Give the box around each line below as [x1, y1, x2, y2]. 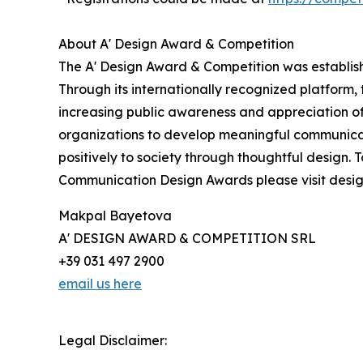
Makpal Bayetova [58, 207, 172, 224]
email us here [58, 275, 142, 293]
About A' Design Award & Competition [58, 36, 294, 53]
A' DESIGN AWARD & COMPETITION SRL [58, 230, 316, 247]
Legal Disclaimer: [58, 332, 167, 349]
